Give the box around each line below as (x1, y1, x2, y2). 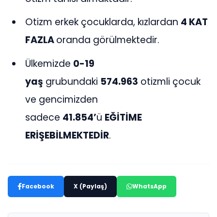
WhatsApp (132, 182, 167, 190)
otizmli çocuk (138, 75, 201, 88)
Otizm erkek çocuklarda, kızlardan (25, 15, 181, 29)
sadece (25, 110, 63, 124)
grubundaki (43, 75, 101, 88)
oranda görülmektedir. (56, 33, 160, 47)
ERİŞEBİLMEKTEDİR (25, 128, 109, 142)
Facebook (22, 182, 54, 190)
